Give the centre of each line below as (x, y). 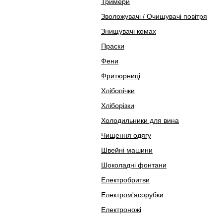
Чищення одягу (126, 135)
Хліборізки (118, 106)
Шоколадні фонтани (134, 165)
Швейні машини (127, 150)
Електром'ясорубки (132, 195)
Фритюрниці (121, 76)
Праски (113, 46)
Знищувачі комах (129, 31)
